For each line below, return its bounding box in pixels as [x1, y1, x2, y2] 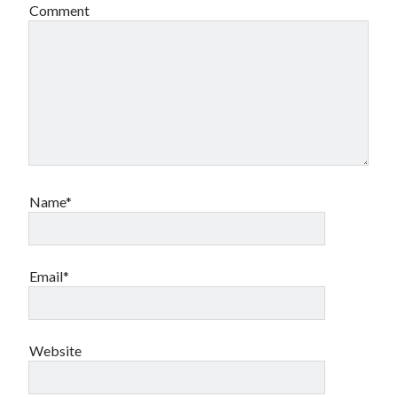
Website [29, 342, 82, 359]
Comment [29, 2, 90, 19]
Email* [29, 268, 70, 284]
